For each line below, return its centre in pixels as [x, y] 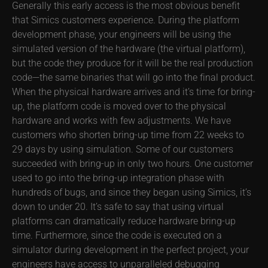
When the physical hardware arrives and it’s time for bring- [134, 92]
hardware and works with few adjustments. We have [121, 120]
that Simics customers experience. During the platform [126, 20]
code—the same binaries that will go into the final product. [134, 77]
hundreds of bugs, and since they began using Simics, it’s [132, 192]
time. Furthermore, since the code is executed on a [117, 235]
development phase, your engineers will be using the [121, 34]
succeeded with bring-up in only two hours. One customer [133, 163]
